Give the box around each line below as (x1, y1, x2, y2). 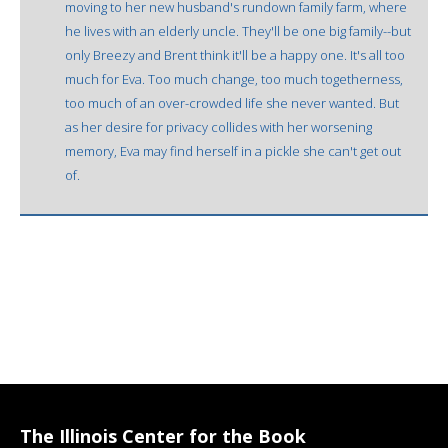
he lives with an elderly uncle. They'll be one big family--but (65, 21, 411, 40)
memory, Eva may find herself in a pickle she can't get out (65, 141, 401, 160)
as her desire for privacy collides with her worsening (65, 117, 372, 136)
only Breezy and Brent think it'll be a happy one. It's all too (65, 45, 405, 64)
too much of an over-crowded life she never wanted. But (65, 93, 399, 112)
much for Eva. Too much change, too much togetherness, (65, 69, 403, 88)
